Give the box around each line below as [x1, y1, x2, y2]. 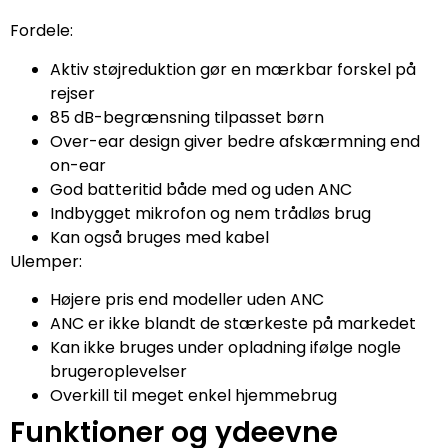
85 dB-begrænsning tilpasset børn [50, 105, 324, 129]
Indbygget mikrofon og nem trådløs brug [50, 201, 371, 225]
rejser [50, 81, 95, 105]
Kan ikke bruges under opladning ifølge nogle [50, 336, 401, 360]
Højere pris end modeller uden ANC [50, 288, 324, 312]
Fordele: [10, 19, 73, 43]
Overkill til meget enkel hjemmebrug [50, 384, 337, 408]
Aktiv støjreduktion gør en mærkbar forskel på [50, 57, 416, 81]
